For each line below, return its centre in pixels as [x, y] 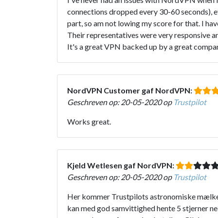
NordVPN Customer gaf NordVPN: [130, 90]
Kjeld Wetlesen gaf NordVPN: [121, 165]
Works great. [89, 121]
